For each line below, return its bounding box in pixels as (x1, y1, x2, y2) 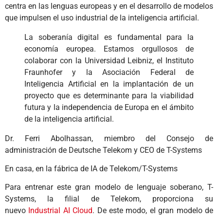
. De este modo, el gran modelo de (92, 206, 214, 216)
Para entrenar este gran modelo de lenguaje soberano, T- (5, 182, 213, 192)
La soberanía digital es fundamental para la (24, 32, 194, 42)
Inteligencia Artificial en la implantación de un (24, 79, 194, 89)
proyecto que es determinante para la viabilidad (24, 91, 194, 100)
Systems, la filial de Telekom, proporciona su (5, 194, 213, 204)
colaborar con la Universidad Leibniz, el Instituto (24, 55, 194, 65)
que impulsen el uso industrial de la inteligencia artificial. (5, 13, 199, 22)
